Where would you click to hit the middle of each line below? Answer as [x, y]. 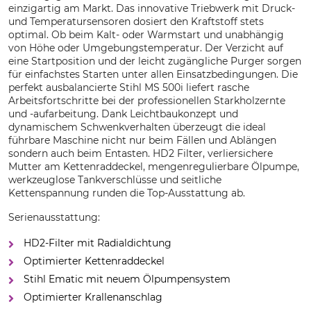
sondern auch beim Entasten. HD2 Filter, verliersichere [141, 153]
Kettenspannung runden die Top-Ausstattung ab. [127, 193]
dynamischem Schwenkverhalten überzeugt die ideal [137, 127]
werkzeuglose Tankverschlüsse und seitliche [115, 180]
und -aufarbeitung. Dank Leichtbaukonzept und [123, 114]
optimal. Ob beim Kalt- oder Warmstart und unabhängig [146, 35]
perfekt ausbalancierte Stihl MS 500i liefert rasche [129, 87]
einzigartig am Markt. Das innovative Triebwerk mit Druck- [152, 8]
